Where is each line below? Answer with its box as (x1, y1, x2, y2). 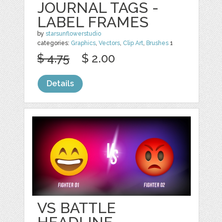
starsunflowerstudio (46, 30, 102, 37)
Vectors (99, 39, 120, 47)
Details (47, 78, 74, 88)
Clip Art (123, 39, 144, 47)
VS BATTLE (37, 199, 116, 217)
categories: (37, 39, 71, 47)
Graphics (71, 39, 96, 47)
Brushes (146, 39, 169, 47)
